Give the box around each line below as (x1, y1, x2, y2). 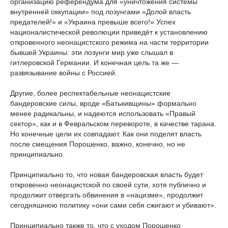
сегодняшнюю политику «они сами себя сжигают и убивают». (10, 201, 216, 209)
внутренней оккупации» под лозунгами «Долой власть (10, 8, 191, 16)
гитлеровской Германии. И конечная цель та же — (10, 59, 179, 67)
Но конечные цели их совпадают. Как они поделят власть (10, 130, 202, 138)
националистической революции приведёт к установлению (10, 28, 208, 36)
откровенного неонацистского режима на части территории (10, 38, 209, 46)
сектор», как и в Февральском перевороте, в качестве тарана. (10, 120, 216, 128)
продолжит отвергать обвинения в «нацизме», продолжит (10, 191, 203, 199)
